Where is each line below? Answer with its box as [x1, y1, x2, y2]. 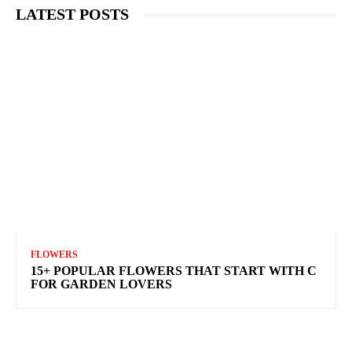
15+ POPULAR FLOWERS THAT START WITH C [31, 264, 317, 278]
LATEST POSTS [16, 5, 129, 24]
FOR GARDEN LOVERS [31, 277, 172, 291]
